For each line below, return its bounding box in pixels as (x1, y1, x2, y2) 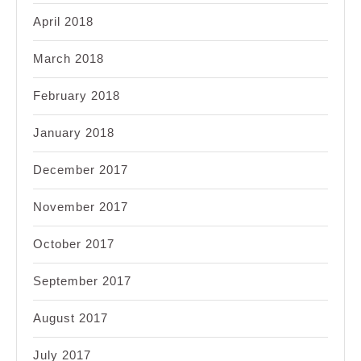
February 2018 (33, 89, 120, 103)
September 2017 (33, 274, 131, 288)
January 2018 (33, 126, 114, 140)
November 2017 (33, 200, 128, 214)
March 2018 (33, 52, 104, 66)
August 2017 (33, 311, 108, 326)
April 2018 (33, 15, 93, 29)
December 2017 (33, 163, 128, 177)
